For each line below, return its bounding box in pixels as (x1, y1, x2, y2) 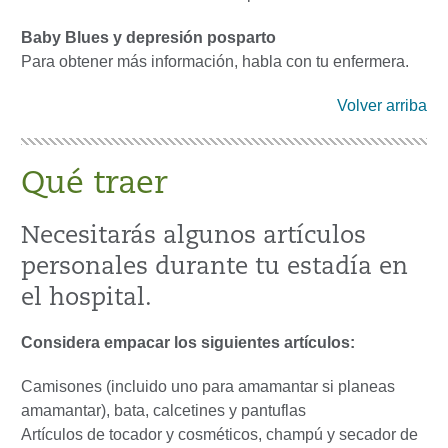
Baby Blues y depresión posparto (21, 29, 276, 47)
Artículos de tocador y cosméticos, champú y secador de (21, 426, 418, 444)
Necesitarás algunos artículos (21, 225, 366, 250)
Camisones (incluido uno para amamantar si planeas (21, 378, 395, 396)
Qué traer (21, 169, 168, 202)
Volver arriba (337, 97, 427, 115)
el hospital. (21, 287, 152, 312)
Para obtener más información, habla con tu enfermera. (21, 53, 409, 71)
